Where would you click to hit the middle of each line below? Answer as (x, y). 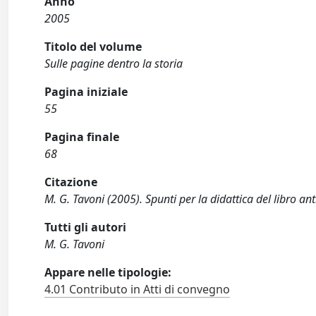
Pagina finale (82, 137)
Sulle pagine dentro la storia (114, 63)
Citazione (71, 182)
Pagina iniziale (86, 92)
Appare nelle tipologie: (108, 272)
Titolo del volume (93, 47)
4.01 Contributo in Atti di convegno (138, 289)
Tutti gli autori (86, 227)
